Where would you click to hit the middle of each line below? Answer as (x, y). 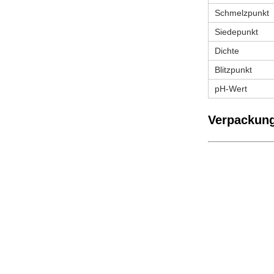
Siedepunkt (236, 32)
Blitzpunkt (233, 70)
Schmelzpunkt (242, 13)
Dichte (227, 51)
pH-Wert (231, 89)
